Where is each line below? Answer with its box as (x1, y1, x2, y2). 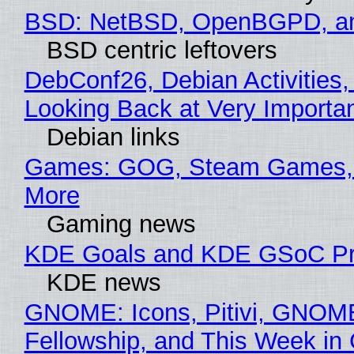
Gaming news (46, 210, 196, 239)
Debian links (46, 123, 180, 152)
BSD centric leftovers (46, 36, 277, 65)
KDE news (46, 269, 161, 297)
